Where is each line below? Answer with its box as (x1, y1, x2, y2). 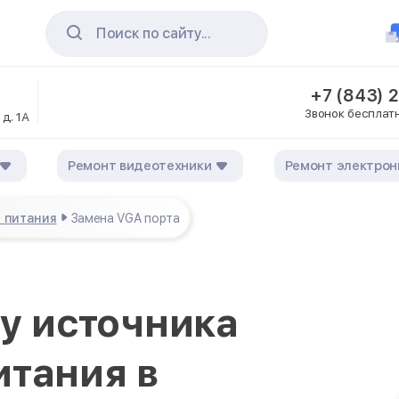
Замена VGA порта (70, 211, 180, 225)
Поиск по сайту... (95, 24, 211, 42)
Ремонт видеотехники (68, 157, 212, 174)
